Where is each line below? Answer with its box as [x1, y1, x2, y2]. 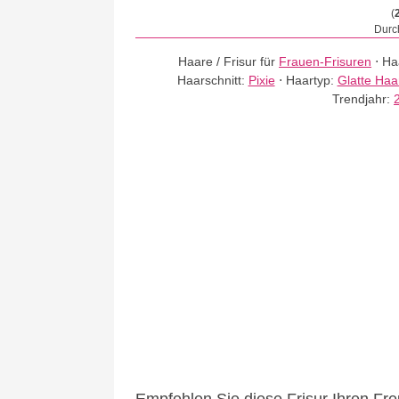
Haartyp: [285, 73, 338, 87]
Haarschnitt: [176, 73, 248, 87]
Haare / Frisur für [178, 54, 280, 69]
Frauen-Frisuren [279, 54, 372, 69]
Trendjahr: [332, 92, 395, 106]
